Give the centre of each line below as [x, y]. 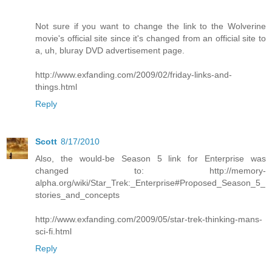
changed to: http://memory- [151, 171]
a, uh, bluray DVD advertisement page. [110, 51]
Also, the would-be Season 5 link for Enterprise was [151, 159]
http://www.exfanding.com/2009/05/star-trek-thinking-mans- [149, 219]
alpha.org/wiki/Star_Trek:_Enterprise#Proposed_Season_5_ [150, 183]
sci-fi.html [53, 232]
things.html [56, 87]
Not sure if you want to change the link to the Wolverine [151, 26]
